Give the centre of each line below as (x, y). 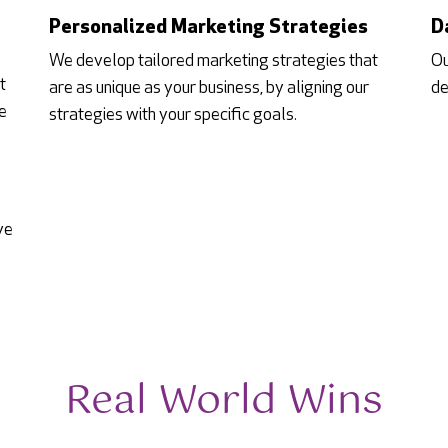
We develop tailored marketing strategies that (213, 61)
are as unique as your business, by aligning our (208, 88)
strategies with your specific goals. (172, 115)
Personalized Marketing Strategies (208, 27)
